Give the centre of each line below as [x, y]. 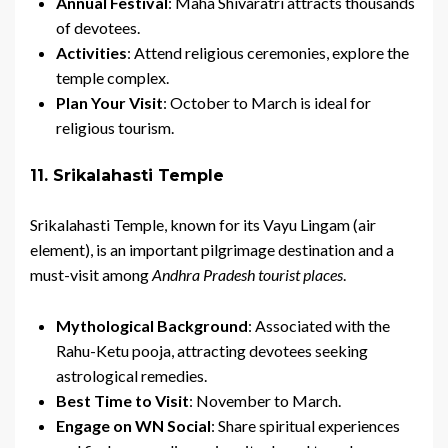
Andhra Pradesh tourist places [247, 275]
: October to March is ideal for [267, 103]
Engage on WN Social [133, 426]
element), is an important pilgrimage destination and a [212, 250]
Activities [91, 53]
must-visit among [91, 275]
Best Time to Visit [122, 401]
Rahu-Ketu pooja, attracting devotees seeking [212, 351]
